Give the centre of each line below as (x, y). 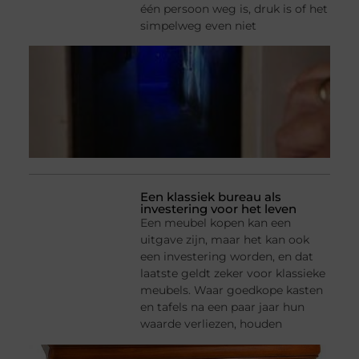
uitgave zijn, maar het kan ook (225, 240)
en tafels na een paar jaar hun (223, 307)
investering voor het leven (219, 209)
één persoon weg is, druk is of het (234, 9)
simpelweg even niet (199, 26)
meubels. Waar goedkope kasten (232, 290)
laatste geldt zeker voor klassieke (233, 274)
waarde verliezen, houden (212, 324)
